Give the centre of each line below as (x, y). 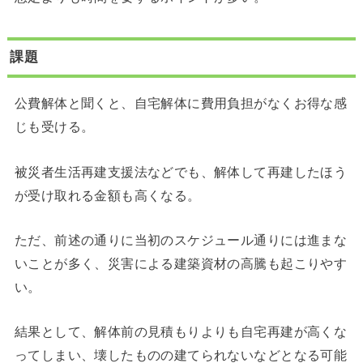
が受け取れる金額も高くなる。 (107, 195)
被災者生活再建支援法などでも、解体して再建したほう (181, 171)
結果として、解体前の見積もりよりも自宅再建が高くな (181, 332)
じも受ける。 (54, 127)
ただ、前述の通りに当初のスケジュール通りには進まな (181, 240)
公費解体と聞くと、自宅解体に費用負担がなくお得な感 (181, 103)
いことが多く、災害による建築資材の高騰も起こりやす (181, 264)
